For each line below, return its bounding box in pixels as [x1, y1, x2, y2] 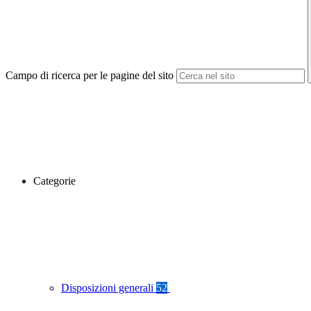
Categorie [33, 175, 76, 187]
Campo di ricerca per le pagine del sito [6, 69, 174, 82]
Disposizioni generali [61, 282, 156, 294]
